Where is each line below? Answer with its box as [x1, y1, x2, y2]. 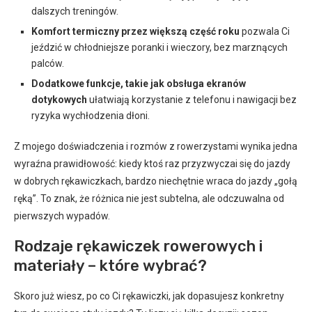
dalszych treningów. [31, 5, 118, 17]
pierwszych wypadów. [14, 210, 110, 221]
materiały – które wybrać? [14, 256, 207, 275]
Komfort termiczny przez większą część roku [31, 25, 240, 37]
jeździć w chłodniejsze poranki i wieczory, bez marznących [31, 41, 288, 53]
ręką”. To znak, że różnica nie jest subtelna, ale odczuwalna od [14, 192, 284, 204]
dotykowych [31, 93, 87, 105]
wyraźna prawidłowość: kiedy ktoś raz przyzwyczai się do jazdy [14, 157, 290, 169]
